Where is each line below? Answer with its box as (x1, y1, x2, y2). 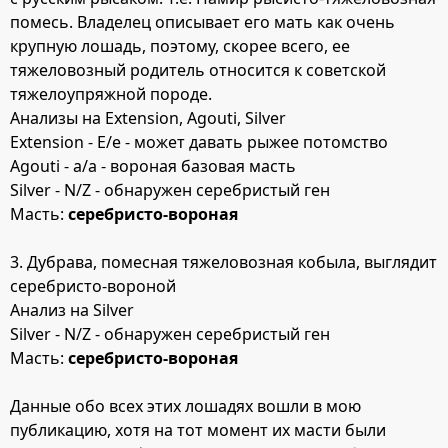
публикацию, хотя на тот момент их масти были (10, 418, 386, 441)
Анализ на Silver (10, 298, 134, 321)
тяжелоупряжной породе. (10, 82, 212, 105)
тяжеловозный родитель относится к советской (10, 58, 386, 81)
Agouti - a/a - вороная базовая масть (10, 154, 296, 177)
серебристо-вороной (10, 274, 176, 297)
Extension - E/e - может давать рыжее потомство (10, 130, 388, 153)
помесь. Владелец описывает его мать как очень (10, 10, 395, 33)
